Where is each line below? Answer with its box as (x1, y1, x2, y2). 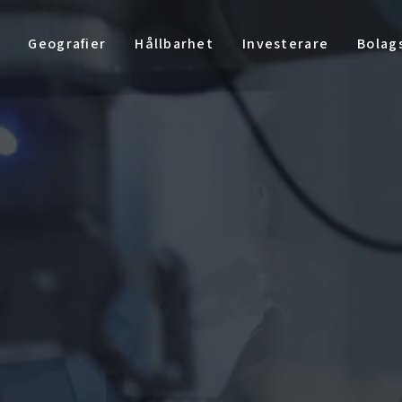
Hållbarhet (135, 34, 214, 54)
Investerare (242, 34, 329, 54)
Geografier (28, 34, 107, 54)
